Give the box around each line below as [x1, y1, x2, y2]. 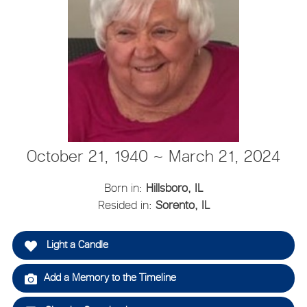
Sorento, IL [155, 197, 210, 212]
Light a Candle [43, 238, 108, 251]
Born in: [104, 180, 146, 195]
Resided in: [97, 197, 156, 212]
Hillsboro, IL [146, 180, 203, 195]
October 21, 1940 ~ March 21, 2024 [27, 145, 280, 166]
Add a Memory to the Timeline [43, 271, 176, 284]
